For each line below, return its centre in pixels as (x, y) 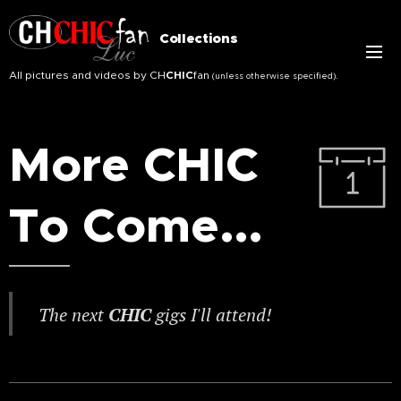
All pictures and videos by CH (87, 74)
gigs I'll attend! (214, 315)
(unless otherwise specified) (273, 76)
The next (73, 315)
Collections (199, 38)
